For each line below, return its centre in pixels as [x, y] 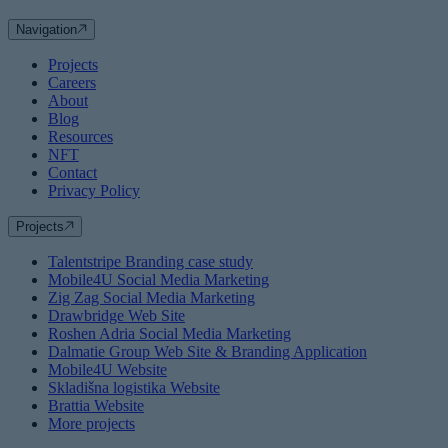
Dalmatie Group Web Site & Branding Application [207, 351]
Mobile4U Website [107, 369]
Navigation [46, 29]
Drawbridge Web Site [116, 315]
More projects [91, 423]
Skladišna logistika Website [134, 387]
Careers [72, 82]
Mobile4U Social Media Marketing [158, 279]
